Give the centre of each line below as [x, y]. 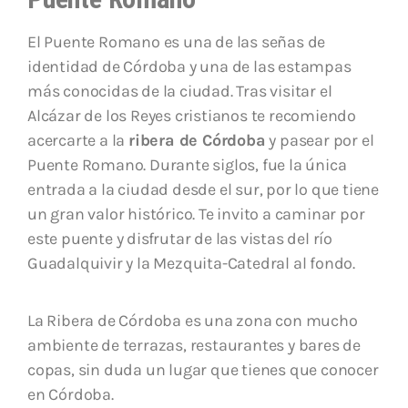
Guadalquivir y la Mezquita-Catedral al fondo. [191, 263]
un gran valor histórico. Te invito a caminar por [196, 214]
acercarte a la [78, 140]
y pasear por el [320, 140]
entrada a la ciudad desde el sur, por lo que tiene [203, 189]
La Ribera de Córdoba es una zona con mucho [193, 320]
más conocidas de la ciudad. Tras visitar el [180, 91]
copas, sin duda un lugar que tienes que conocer [203, 369]
